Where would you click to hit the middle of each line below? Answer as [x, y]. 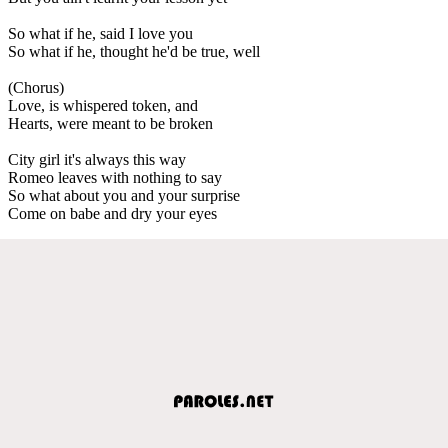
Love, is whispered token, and [103, 105]
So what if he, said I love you [100, 33]
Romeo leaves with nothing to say [115, 177]
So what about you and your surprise [124, 195]
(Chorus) [36, 87]
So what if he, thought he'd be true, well [134, 51]
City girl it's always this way [97, 159]
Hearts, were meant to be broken [110, 123]
